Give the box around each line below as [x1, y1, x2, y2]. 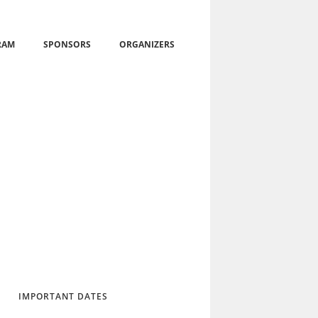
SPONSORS [43, 38, 91, 50]
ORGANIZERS [119, 38, 175, 50]
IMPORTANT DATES [18, 290, 108, 302]
